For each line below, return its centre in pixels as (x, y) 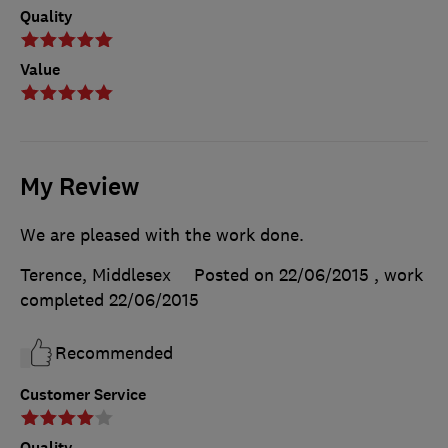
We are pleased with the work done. (162, 235)
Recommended (114, 353)
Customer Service (83, 395)
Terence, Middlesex (95, 275)
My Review (79, 187)
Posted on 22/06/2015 (281, 275)
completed (64, 300)
